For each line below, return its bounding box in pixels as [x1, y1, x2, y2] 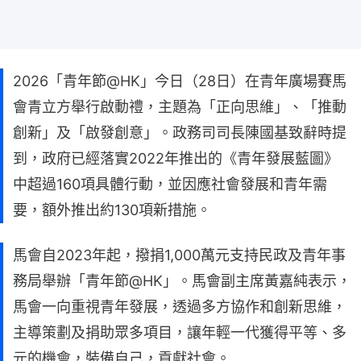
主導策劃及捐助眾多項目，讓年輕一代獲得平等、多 [13, 324, 346, 342]
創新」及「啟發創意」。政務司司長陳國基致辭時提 [13, 124, 346, 142]
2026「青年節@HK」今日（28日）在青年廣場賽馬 [13, 73, 346, 90]
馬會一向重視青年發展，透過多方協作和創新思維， [13, 298, 346, 316]
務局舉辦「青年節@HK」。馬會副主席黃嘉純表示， [13, 272, 351, 290]
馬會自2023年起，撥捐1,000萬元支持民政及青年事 [13, 247, 346, 264]
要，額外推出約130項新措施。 [13, 201, 211, 219]
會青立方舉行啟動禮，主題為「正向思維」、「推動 [13, 98, 346, 116]
